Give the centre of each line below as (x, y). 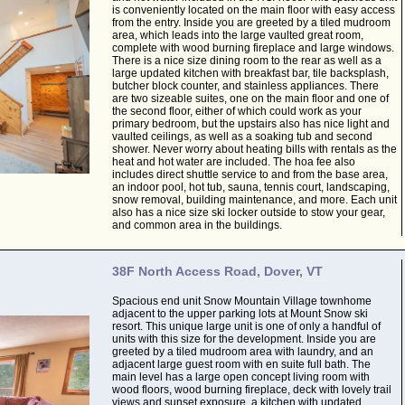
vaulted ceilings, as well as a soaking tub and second (242, 137)
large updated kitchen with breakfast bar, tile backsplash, (250, 73)
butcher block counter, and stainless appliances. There (245, 86)
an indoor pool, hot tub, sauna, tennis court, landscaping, (250, 187)
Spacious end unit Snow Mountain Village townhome (241, 301)
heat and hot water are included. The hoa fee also (233, 162)
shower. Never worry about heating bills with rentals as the (254, 149)
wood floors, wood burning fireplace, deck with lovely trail (251, 390)
